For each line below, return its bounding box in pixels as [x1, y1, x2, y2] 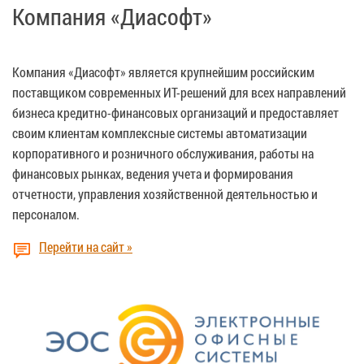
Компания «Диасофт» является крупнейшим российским [12, 63, 314, 80]
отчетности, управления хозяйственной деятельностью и [12, 184, 318, 202]
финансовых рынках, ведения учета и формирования [12, 164, 293, 182]
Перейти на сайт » [39, 237, 132, 255]
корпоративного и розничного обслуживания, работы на [12, 144, 314, 162]
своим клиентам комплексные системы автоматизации [12, 123, 307, 141]
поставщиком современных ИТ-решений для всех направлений [12, 83, 346, 101]
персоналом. [12, 205, 80, 223]
